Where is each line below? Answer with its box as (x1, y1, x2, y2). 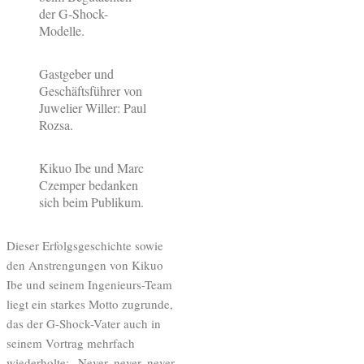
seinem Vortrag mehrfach (6, 334, 135, 351)
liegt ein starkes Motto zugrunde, (6, 295, 173, 312)
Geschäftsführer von (39, 81, 142, 99)
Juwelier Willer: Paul (39, 98, 146, 116)
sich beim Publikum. (39, 193, 144, 210)
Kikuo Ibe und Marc (39, 158, 144, 176)
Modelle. (39, 21, 84, 39)
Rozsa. (39, 115, 73, 133)
